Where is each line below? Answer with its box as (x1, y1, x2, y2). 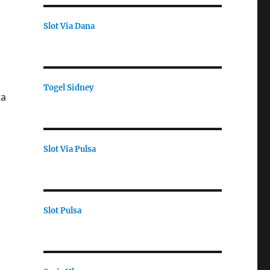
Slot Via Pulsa (43, 143, 96, 154)
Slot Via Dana (43, 20, 95, 31)
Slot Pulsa (43, 205, 81, 216)
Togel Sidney (43, 82, 93, 93)
